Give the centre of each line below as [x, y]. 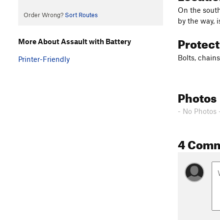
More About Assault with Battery [75, 41]
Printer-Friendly [44, 59]
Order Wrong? [44, 15]
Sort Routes [81, 15]
